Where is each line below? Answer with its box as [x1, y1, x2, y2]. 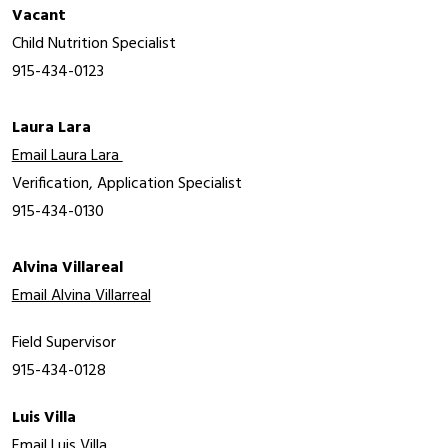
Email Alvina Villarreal [11, 283, 151, 310]
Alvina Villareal [11, 255, 123, 282]
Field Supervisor [11, 330, 116, 357]
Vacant [11, 3, 66, 30]
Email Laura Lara [11, 143, 123, 170]
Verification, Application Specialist [11, 171, 242, 198]
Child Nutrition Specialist [11, 31, 176, 58]
